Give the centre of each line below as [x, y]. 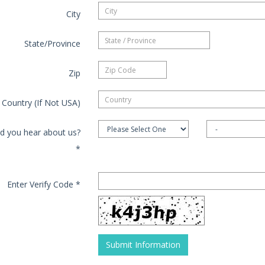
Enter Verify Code [41, 185]
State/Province [52, 44]
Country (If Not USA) [41, 103]
